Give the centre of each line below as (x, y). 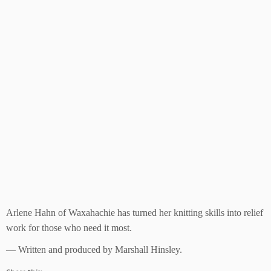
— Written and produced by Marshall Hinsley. (94, 250)
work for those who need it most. (69, 228)
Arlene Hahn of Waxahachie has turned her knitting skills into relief (135, 213)
